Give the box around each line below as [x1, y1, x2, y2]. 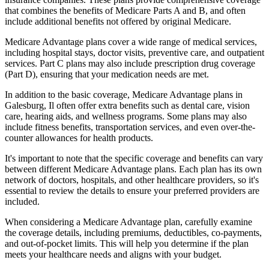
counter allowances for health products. [5, 132, 153, 143]
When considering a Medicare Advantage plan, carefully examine [5, 216, 252, 227]
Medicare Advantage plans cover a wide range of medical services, [5, 36, 257, 47]
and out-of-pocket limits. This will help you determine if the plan [5, 238, 249, 249]
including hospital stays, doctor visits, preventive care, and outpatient [5, 47, 264, 58]
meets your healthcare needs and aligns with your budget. [5, 249, 222, 259]
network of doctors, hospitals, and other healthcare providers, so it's [5, 174, 259, 185]
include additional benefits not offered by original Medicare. [5, 16, 231, 26]
